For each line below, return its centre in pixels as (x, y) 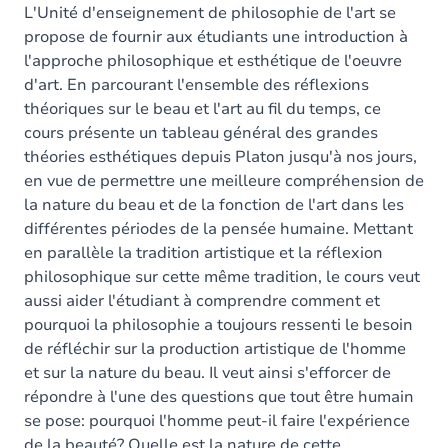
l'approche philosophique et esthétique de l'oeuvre (213, 61)
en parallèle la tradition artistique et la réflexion (203, 253)
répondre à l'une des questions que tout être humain (219, 397)
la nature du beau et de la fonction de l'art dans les (214, 205)
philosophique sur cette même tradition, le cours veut (222, 277)
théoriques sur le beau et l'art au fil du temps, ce (202, 109)
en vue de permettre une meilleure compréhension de (224, 181)
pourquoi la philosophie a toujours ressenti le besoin (218, 325)
